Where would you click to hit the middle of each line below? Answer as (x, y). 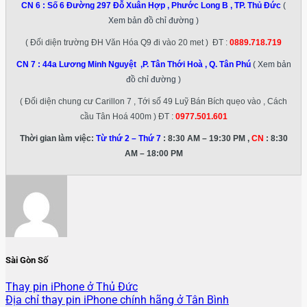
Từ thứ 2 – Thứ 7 (128, 139)
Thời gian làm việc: (58, 139)
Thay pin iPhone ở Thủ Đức (72, 287)
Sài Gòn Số (27, 260)
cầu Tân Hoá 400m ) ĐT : (127, 117)
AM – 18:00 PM (153, 154)
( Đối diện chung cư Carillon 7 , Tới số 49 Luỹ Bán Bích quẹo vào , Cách (153, 102)
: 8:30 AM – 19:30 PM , (206, 139)
